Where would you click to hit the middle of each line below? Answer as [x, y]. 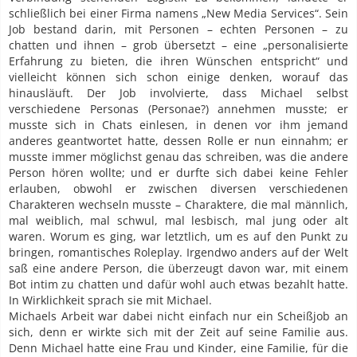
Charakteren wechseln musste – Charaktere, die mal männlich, [178, 205]
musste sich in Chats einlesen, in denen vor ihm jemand [178, 125]
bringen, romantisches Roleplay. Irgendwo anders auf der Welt [178, 253]
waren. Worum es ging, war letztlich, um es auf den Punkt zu [178, 237]
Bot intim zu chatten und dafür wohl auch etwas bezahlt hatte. [178, 284]
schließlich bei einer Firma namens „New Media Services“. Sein [178, 14]
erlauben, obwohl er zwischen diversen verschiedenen [178, 189]
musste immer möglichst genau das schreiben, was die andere [178, 157]
